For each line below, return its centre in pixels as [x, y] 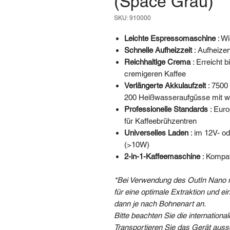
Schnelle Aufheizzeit [158, 50]
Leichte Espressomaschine [170, 38]
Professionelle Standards [166, 109]
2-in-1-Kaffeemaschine [162, 156]
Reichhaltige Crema [157, 62]
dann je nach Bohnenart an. [160, 203]
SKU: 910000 [132, 18]
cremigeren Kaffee [155, 73]
